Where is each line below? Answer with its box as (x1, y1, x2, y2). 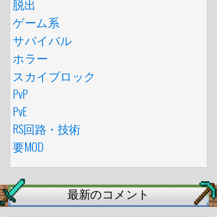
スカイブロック (13, 66, 96, 84)
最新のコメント (67, 185, 150, 202)
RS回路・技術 (13, 119, 80, 137)
